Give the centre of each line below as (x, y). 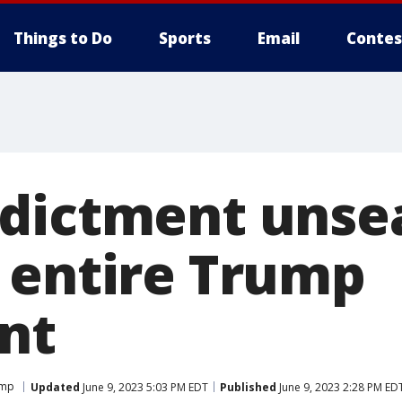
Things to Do (63, 38)
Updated (55, 387)
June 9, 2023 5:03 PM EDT (144, 387)
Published (248, 387)
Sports (185, 38)
